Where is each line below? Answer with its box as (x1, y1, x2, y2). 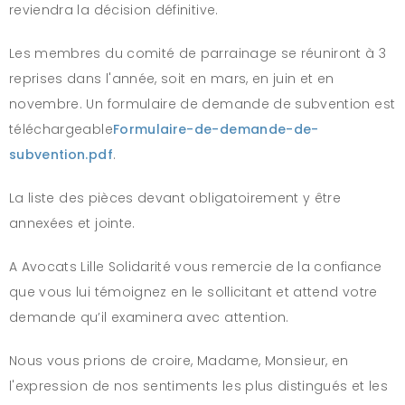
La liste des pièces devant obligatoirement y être (9, 188, 342, 207)
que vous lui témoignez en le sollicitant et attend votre (9, 282, 378, 301)
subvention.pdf (9, 145, 113, 164)
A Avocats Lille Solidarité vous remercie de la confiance (9, 257, 382, 276)
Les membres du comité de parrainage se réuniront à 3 (9, 43, 387, 62)
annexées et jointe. (9, 213, 136, 232)
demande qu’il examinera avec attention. (9, 307, 289, 326)
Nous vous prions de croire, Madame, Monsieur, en (9, 351, 349, 370)
